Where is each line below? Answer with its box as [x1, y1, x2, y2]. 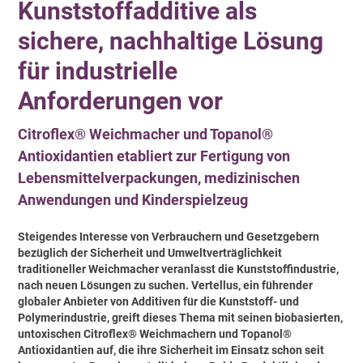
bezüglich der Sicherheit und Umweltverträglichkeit [18, 246, 283, 260]
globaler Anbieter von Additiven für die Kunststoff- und [18, 295, 300, 309]
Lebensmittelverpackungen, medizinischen [18, 169, 301, 186]
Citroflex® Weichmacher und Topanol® [18, 125, 274, 143]
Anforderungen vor [18, 86, 224, 115]
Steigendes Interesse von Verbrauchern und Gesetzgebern [18, 230, 320, 244]
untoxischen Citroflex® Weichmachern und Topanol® [18, 327, 293, 341]
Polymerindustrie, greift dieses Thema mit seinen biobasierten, [18, 311, 344, 325]
